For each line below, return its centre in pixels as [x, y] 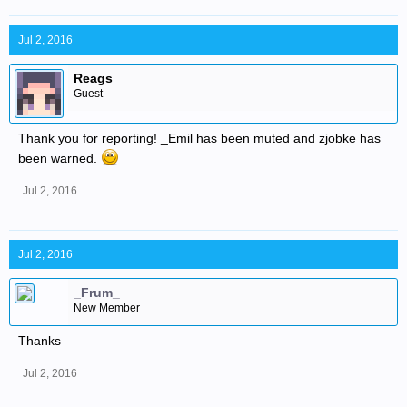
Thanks [40, 341]
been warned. [60, 158]
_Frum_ [97, 293]
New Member [107, 308]
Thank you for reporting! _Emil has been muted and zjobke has [199, 138]
